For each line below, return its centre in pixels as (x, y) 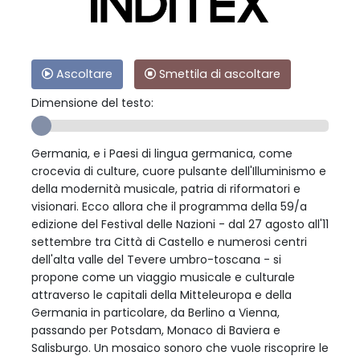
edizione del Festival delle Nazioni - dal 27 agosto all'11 (180, 224)
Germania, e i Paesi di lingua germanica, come (162, 153)
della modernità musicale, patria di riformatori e (166, 188)
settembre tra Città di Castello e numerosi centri (169, 241)
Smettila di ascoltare (218, 74)
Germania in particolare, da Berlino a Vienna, (155, 312)
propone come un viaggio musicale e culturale (163, 277)
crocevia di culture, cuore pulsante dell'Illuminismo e (179, 171)
